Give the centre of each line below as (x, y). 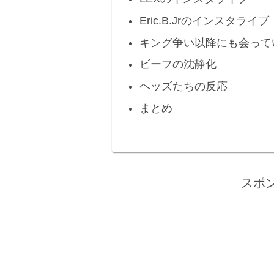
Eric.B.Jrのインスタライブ (204, 20)
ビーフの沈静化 (178, 65)
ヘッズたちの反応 (183, 87)
